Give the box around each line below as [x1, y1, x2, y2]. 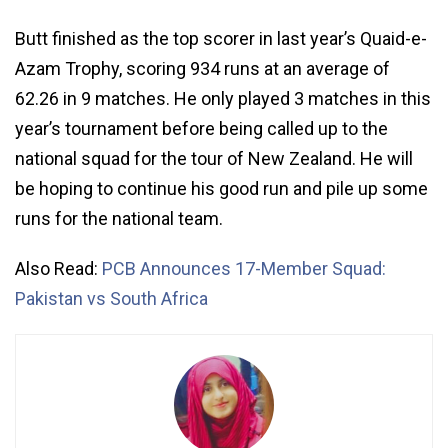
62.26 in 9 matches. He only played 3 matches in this [15, 87, 431, 109]
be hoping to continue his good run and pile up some [15, 177, 428, 199]
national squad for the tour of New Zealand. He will [15, 147, 413, 169]
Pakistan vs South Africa [15, 287, 208, 309]
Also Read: [15, 257, 102, 279]
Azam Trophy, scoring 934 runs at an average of [15, 57, 390, 79]
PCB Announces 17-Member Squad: [102, 257, 386, 279]
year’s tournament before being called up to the [15, 117, 388, 139]
